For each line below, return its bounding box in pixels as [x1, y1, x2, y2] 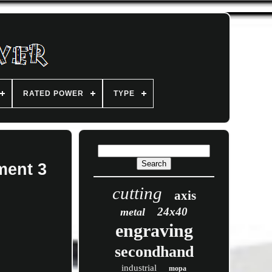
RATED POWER [23, 89, 84, 98]
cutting [112, 183, 162, 203]
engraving [115, 220, 193, 240]
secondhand [114, 243, 194, 260]
